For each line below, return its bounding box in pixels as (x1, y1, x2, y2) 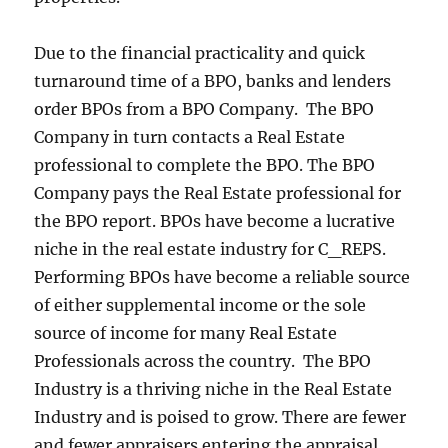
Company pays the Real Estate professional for (34, 183, 402, 204)
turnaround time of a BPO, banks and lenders (34, 71, 392, 92)
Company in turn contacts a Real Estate (34, 127, 346, 148)
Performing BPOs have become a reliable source (34, 267, 411, 288)
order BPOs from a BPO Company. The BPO (34, 99, 375, 120)
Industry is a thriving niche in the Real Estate (34, 379, 393, 400)
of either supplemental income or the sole (34, 295, 367, 316)
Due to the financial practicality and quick (34, 43, 366, 64)
